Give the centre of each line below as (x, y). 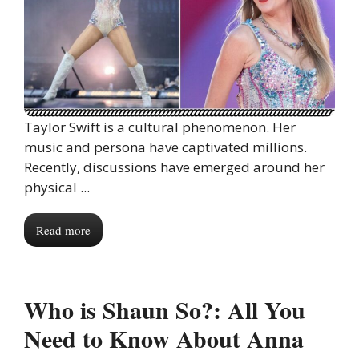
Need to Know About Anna (164, 339)
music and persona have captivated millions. (165, 147)
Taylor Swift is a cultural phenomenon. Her (160, 127)
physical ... (57, 188)
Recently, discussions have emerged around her (174, 167)
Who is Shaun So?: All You (165, 310)
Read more (63, 230)
